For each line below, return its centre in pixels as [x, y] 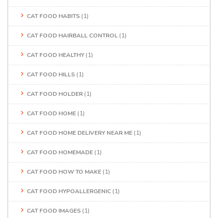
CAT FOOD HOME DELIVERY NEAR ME [80, 133]
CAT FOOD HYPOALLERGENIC [69, 191]
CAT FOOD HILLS [51, 74]
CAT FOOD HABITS [53, 16]
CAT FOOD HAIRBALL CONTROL [72, 35]
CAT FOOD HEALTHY [55, 55]
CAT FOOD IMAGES [54, 210]
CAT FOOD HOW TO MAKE [64, 172]
